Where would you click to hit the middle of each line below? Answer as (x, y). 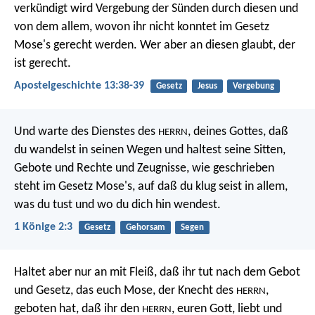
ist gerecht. (43, 64)
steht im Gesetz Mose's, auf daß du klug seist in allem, (151, 186)
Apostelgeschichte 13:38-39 (79, 86)
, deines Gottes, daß (238, 131)
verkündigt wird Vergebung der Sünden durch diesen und (156, 9)
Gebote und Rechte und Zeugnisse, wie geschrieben (144, 168)
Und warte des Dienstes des (86, 131)
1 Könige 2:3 (43, 227)
